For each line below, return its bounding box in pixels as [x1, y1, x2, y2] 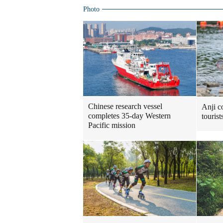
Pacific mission [88, 121, 135, 130]
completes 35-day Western [88, 111, 171, 120]
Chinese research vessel [88, 102, 162, 111]
